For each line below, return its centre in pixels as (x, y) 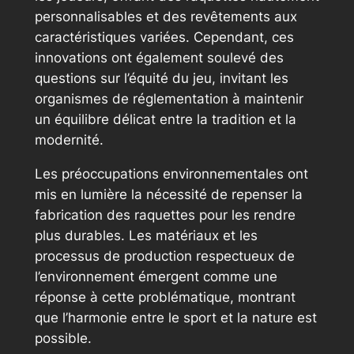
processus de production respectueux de (164, 256)
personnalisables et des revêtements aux (166, 17)
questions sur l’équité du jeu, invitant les (161, 79)
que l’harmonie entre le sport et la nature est (175, 318)
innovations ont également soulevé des (159, 58)
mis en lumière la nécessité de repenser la (168, 195)
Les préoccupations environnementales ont (171, 174)
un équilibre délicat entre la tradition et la (165, 120)
